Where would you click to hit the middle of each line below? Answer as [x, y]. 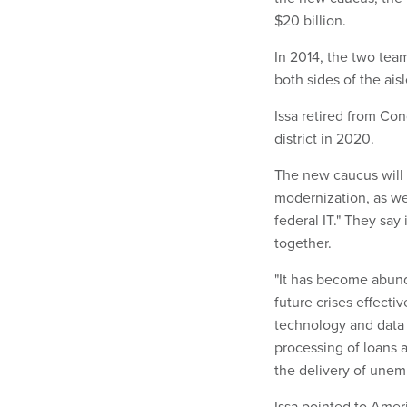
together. [303, 243]
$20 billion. [312, 21]
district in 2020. [324, 139]
